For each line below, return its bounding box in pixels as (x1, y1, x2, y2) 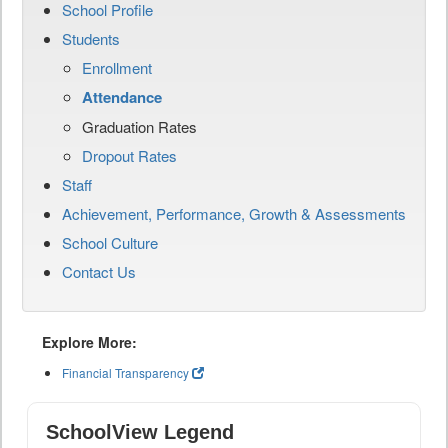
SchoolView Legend (46, 421, 234, 444)
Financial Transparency (62, 364, 189, 382)
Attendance (82, 86, 162, 109)
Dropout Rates (82, 145, 177, 167)
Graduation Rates (82, 116, 197, 138)
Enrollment (82, 57, 152, 79)
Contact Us (62, 261, 136, 283)
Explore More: (42, 332, 137, 353)
